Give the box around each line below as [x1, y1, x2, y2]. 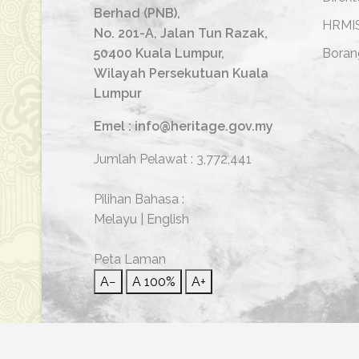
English [147, 212, 189, 227]
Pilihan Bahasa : [94, 192, 184, 207]
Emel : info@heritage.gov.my [94, 119, 273, 134]
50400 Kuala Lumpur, [94, 46, 224, 61]
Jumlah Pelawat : [94, 151, 196, 167]
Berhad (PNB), [94, 6, 180, 21]
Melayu [94, 212, 137, 227]
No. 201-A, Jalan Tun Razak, [94, 26, 268, 41]
